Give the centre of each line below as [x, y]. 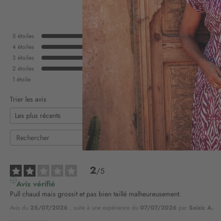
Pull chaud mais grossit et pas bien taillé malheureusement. [95, 194]
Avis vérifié [36, 184]
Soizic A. [201, 208]
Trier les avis [28, 99]
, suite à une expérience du [105, 208]
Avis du [20, 208]
